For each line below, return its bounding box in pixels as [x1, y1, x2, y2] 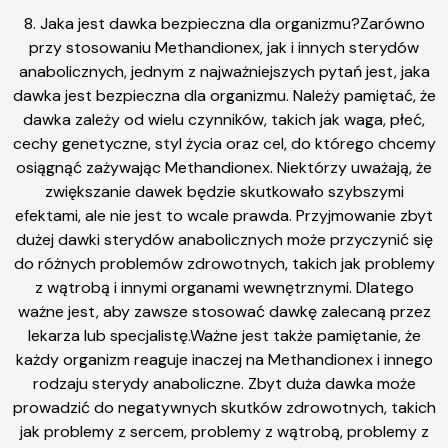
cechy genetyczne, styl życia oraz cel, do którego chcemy [12, 133, 436, 155]
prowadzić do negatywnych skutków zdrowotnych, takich [12, 397, 436, 419]
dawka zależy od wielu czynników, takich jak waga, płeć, [23, 109, 425, 131]
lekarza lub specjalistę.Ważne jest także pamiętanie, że [27, 325, 421, 347]
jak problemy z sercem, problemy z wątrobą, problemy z [19, 421, 429, 443]
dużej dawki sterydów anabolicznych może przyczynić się [15, 229, 433, 251]
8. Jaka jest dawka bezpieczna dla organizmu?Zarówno [23, 13, 425, 35]
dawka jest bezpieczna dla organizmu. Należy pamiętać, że [12, 85, 436, 107]
